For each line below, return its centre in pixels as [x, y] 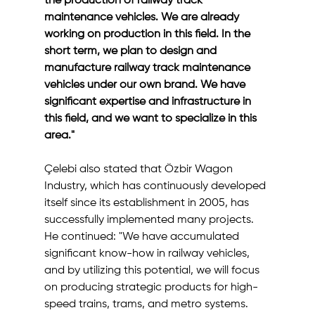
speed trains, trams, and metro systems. [147, 304]
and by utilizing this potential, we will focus [153, 271]
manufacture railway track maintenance [148, 68]
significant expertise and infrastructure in [149, 102]
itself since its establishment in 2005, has [148, 203]
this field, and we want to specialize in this [152, 119]
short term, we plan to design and [131, 51]
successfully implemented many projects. [150, 220]
